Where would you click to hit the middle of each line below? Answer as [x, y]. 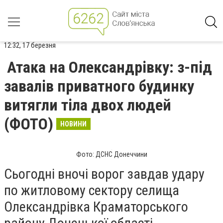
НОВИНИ [73, 124]
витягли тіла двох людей [88, 105]
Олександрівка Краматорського [96, 207]
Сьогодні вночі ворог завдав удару [104, 174]
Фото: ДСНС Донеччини [111, 154]
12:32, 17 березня [30, 45]
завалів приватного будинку [99, 86]
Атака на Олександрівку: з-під [110, 67]
